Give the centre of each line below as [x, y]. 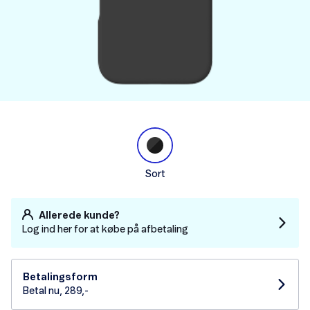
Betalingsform [60, 277]
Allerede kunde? [79, 216]
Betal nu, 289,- [56, 291]
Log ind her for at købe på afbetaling [105, 230]
